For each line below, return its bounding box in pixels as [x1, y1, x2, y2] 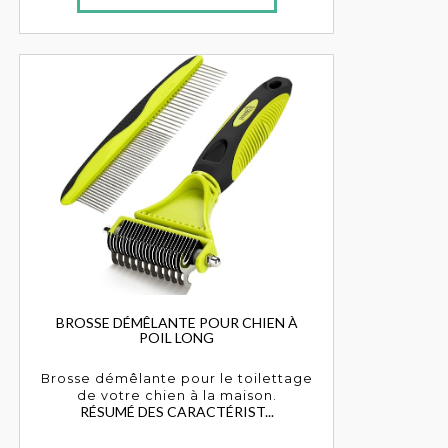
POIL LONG [139, 328, 215, 346]
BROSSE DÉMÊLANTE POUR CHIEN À [55, 313, 298, 331]
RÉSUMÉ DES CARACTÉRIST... [79, 402, 274, 420]
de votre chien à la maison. [76, 387, 277, 403]
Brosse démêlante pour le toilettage [40, 370, 313, 386]
